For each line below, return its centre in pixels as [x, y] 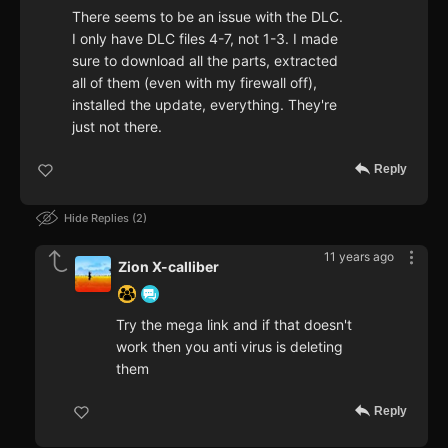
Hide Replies [98, 218]
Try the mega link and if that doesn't [234, 325]
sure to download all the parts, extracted [205, 61]
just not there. [117, 127]
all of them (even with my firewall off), [194, 83]
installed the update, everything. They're [204, 105]
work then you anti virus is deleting [229, 347]
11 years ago [359, 257]
